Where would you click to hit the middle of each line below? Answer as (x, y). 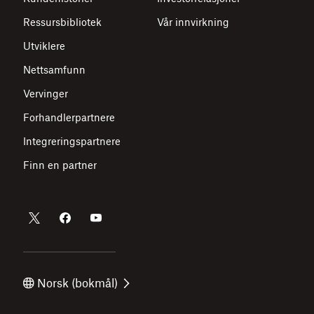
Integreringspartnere (71, 141)
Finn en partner (60, 165)
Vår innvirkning (193, 22)
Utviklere (44, 46)
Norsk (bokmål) (77, 283)
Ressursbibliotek (62, 22)
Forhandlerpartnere (69, 117)
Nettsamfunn (54, 69)
